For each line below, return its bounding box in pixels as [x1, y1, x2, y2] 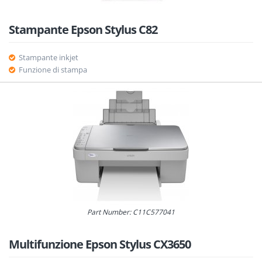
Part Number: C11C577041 [87, 207, 175, 216]
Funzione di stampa [18, 64, 87, 75]
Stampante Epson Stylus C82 [9, 22, 157, 37]
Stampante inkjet [18, 52, 78, 63]
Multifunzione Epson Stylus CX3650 [9, 236, 191, 252]
